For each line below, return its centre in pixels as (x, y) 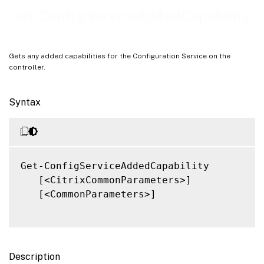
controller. (27, 67)
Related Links (30, 26)
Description (34, 256)
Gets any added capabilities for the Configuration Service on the (120, 56)
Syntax (25, 102)
